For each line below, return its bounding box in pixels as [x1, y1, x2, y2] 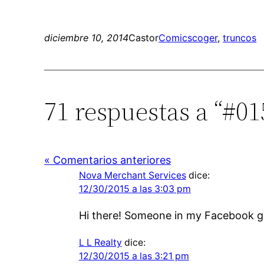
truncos [223, 31, 257, 44]
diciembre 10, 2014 [44, 31, 129, 44]
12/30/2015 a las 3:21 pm [78, 250, 189, 262]
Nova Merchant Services [78, 169, 186, 181]
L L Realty [78, 236, 122, 248]
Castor [128, 31, 159, 44]
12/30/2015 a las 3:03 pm [78, 183, 191, 194]
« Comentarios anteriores [44, 153, 171, 166]
